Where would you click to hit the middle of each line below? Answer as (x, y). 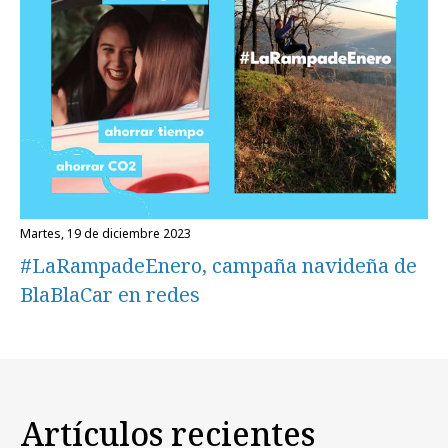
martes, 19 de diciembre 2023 (111, 233)
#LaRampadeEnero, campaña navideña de (218, 265)
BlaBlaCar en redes (110, 294)
